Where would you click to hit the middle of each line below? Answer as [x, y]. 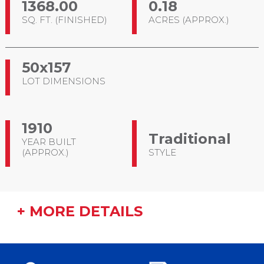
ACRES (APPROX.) [189, 20]
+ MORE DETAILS [80, 212]
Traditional [189, 139]
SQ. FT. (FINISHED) [64, 20]
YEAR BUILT [49, 142]
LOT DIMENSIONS [63, 81]
